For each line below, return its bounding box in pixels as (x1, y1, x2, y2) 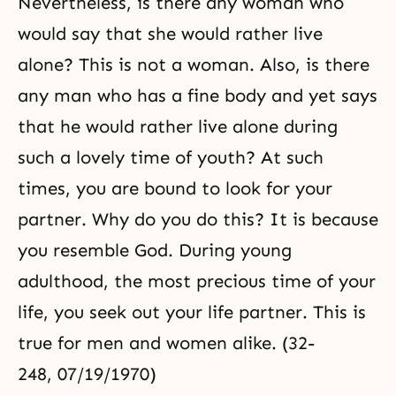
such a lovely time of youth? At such (18, 147, 324, 168)
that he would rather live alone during (18, 116, 338, 137)
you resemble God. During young (18, 240, 292, 261)
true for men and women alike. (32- (18, 332, 315, 354)
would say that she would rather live (18, 23, 323, 44)
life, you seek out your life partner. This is (18, 301, 366, 323)
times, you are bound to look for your (18, 178, 332, 199)
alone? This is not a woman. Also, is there (18, 54, 369, 75)
